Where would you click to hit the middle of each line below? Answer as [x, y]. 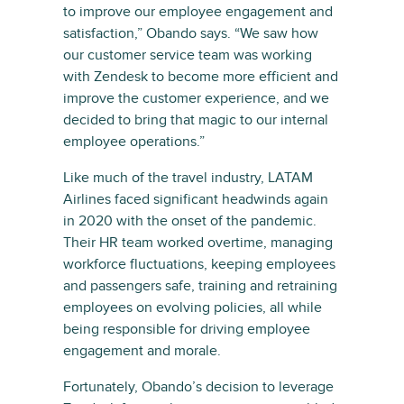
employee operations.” [134, 142]
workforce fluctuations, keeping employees [199, 265]
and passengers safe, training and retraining [200, 286]
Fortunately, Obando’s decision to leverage [198, 387]
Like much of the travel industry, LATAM [188, 178]
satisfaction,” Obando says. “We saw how [191, 34]
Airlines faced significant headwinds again [196, 200]
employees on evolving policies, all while [193, 308]
